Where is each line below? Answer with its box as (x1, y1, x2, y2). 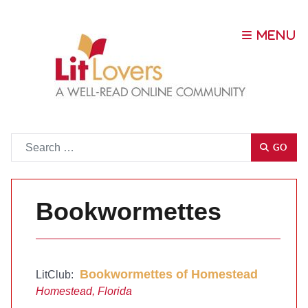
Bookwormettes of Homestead (76, 267, 258, 281)
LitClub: (36, 269, 76, 280)
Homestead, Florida (36, 285, 132, 297)
